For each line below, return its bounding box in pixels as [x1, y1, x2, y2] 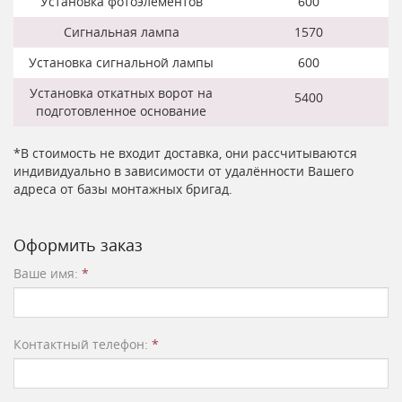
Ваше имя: [13, 265, 82, 283]
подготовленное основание [36, 102, 206, 120]
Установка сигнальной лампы [29, 54, 214, 72]
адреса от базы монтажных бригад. [13, 180, 232, 198]
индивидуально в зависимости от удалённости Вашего [13, 162, 354, 180]
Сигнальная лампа [63, 23, 179, 41]
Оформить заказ [13, 234, 143, 257]
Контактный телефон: [13, 336, 152, 354]
